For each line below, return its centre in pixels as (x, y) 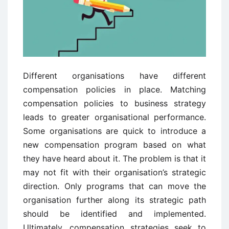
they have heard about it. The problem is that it (114, 159)
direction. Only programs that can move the (114, 186)
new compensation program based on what (114, 145)
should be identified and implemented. (114, 214)
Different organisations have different (114, 76)
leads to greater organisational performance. (114, 117)
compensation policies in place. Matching (114, 90)
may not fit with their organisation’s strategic (114, 173)
